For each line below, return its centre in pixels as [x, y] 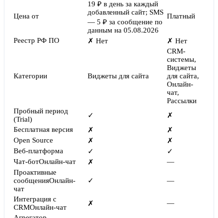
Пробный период [41, 111]
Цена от [26, 16]
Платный [181, 16]
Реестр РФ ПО [36, 41]
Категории [30, 76]
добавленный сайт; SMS [126, 12]
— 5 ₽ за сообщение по [125, 22]
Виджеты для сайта [118, 76]
